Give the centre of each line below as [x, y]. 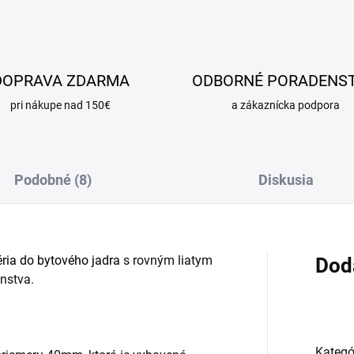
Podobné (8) [53, 180]
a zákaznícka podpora [285, 105]
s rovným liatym [166, 261]
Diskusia [286, 180]
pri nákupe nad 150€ [61, 105]
